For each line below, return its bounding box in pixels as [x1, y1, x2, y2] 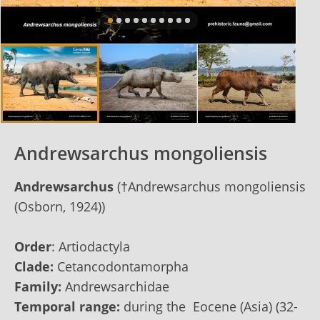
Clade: [14, 257, 54, 275]
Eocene [189, 297, 236, 315]
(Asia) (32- [236, 297, 298, 315]
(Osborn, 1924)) [14, 197, 105, 215]
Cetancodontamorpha [57, 257, 189, 275]
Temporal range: [14, 297, 120, 315]
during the [120, 297, 189, 315]
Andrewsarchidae [65, 277, 169, 295]
